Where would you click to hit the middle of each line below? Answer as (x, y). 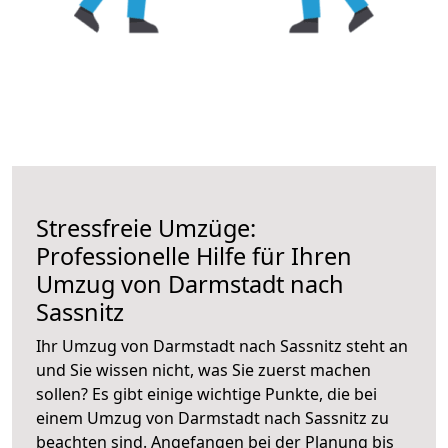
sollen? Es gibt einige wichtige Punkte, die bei (206, 393)
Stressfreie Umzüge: (146, 227)
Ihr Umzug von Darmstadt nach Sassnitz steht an (222, 345)
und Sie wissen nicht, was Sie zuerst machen (203, 369)
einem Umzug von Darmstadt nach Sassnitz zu (212, 417)
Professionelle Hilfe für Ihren (194, 255)
